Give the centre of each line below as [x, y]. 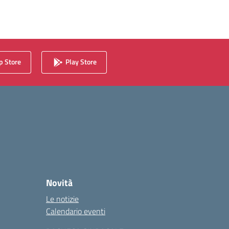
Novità [59, 183]
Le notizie [62, 199]
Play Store [80, 61]
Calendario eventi [76, 211]
